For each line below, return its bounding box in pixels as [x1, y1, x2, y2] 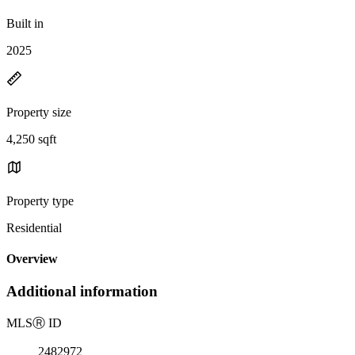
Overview [6, 252, 58, 266]
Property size [6, 105, 71, 119]
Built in [6, 16, 44, 30]
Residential [6, 220, 62, 235]
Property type [6, 193, 74, 208]
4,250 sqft [6, 132, 56, 146]
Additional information [6, 283, 158, 300]
